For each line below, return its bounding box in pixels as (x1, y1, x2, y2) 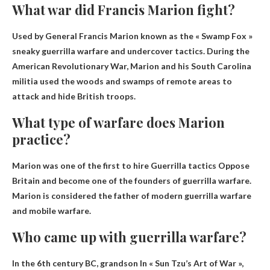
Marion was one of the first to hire (12, 160, 151, 171)
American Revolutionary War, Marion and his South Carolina (12, 61, 251, 72)
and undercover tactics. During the (108, 46, 250, 57)
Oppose (216, 160, 250, 171)
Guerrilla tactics (151, 160, 216, 171)
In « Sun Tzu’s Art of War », (138, 258, 243, 269)
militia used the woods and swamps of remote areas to (12, 76, 232, 87)
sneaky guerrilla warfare (12, 46, 108, 57)
